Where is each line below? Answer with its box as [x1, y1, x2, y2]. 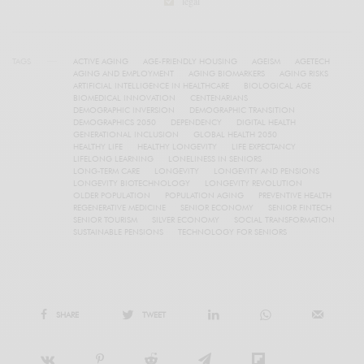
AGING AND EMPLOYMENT [73, 68, 174, 79]
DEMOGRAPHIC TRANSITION [189, 105, 295, 115]
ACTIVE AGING [73, 56, 128, 67]
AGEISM [252, 56, 280, 67]
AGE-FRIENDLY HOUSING [143, 56, 237, 67]
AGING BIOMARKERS [188, 68, 265, 79]
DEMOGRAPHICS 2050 [73, 117, 156, 128]
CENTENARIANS [190, 93, 248, 103]
